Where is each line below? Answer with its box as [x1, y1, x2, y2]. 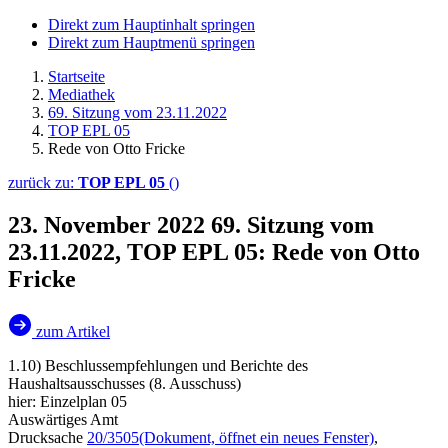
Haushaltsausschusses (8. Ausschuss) [8, 374, 241, 392]
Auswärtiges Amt [8, 410, 118, 428]
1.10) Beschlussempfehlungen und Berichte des [8, 356, 308, 374]
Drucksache [8, 428, 87, 446]
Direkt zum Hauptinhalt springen [48, 16, 255, 33]
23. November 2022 [8, 211, 211, 238]
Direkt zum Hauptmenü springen [48, 34, 255, 51]
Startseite [48, 68, 105, 85]
